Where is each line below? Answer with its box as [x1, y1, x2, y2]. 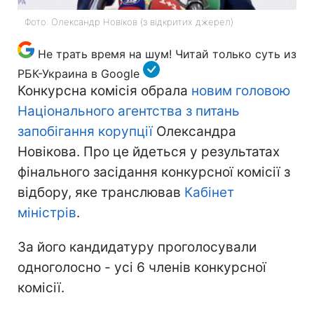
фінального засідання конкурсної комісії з [18, 163, 290, 180]
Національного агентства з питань [18, 102, 240, 119]
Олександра [153, 123, 236, 139]
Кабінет [184, 184, 234, 200]
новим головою [191, 82, 290, 99]
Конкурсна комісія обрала [18, 82, 191, 99]
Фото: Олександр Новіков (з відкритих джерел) [25, 15, 233, 27]
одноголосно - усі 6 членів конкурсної [18, 259, 266, 275]
